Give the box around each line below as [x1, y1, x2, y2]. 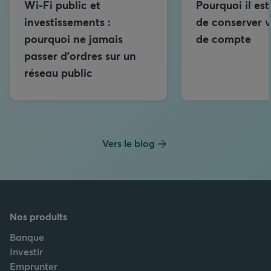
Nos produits [10, 209, 67, 223]
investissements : [24, 14, 111, 29]
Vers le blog [102, 136, 155, 149]
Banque [10, 230, 44, 243]
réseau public [24, 65, 93, 80]
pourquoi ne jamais [24, 31, 123, 46]
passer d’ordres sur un [24, 48, 136, 63]
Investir [10, 244, 43, 258]
